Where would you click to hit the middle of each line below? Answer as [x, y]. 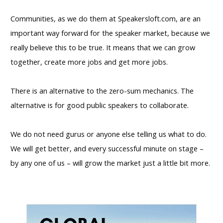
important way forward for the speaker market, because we [110, 33]
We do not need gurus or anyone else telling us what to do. [109, 134]
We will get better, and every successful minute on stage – [107, 149]
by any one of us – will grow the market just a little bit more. [110, 163]
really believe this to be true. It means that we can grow [103, 48]
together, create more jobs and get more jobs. [90, 62]
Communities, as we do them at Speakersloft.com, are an [106, 19]
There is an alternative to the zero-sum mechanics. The [102, 91]
